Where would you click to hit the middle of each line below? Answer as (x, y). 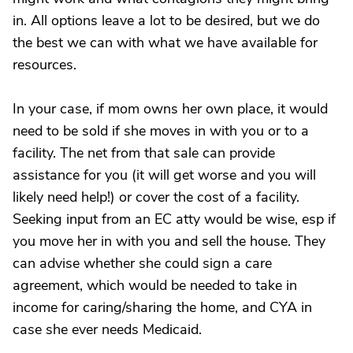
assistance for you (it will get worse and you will (164, 175)
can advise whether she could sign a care (142, 263)
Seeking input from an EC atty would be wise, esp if (174, 219)
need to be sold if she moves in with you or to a (161, 131)
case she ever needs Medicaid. (107, 329)
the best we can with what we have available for (165, 43)
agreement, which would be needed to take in (155, 285)
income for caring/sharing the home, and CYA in (162, 307)
